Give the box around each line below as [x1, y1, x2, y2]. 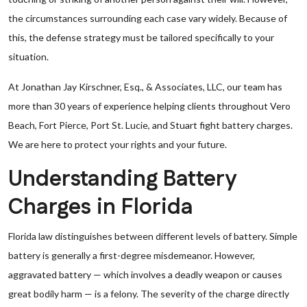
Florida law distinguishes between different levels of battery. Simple [8, 230, 297, 242]
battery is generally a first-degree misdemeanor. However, [8, 249, 255, 261]
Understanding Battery [8, 164, 236, 195]
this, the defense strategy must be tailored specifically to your [8, 32, 274, 43]
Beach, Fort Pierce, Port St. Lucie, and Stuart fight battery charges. [8, 119, 293, 131]
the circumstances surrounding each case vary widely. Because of [8, 12, 287, 24]
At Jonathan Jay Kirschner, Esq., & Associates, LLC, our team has [8, 81, 282, 93]
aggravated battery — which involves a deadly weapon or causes [8, 269, 282, 280]
